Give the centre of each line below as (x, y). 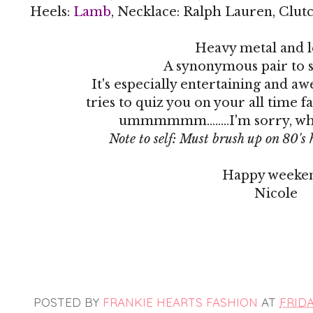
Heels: (52, 12)
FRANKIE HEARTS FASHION (180, 302)
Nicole (276, 193)
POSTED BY (68, 302)
